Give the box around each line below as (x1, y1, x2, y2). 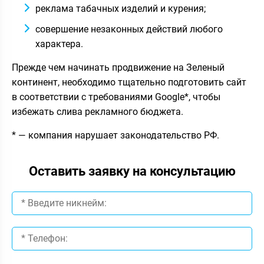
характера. (35, 38, 83, 49)
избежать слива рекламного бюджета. (12, 105, 183, 117)
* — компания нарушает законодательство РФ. (12, 129, 219, 141)
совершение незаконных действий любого (35, 23, 223, 35)
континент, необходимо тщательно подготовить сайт (12, 76, 246, 88)
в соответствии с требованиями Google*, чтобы (12, 91, 220, 103)
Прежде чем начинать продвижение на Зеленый (12, 61, 225, 73)
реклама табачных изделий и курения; (35, 2, 206, 14)
